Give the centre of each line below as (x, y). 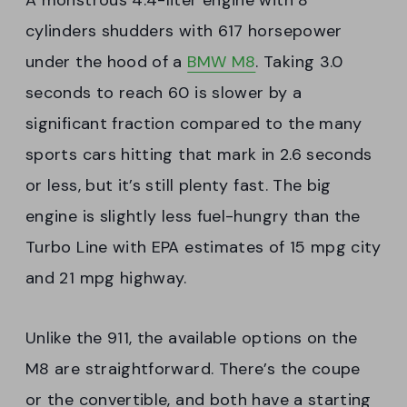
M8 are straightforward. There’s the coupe (193, 369)
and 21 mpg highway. (106, 278)
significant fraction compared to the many (194, 124)
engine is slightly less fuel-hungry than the (193, 217)
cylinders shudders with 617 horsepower (184, 31)
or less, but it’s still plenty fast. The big (179, 186)
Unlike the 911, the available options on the (192, 338)
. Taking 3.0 (299, 62)
